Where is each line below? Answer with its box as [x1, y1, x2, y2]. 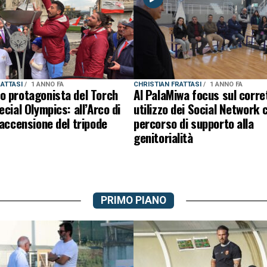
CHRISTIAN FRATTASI [133, 80, 203, 88]
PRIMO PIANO [101, 194, 166, 206]
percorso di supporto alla [133, 114, 254, 132]
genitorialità [133, 128, 193, 147]
